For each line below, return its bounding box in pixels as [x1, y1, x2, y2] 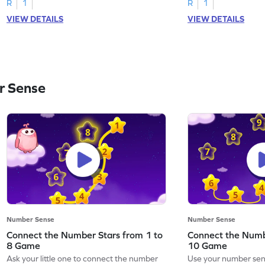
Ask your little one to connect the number [7, 253, 159, 263]
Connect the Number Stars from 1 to [7, 229, 163, 240]
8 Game [7, 240, 41, 251]
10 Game [188, 240, 228, 251]
